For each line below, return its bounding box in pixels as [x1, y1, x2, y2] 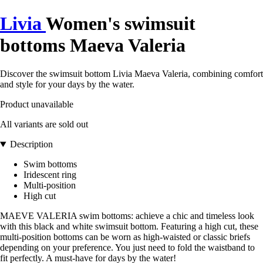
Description [9, 139, 53, 150]
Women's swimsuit [46, 12, 195, 34]
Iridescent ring [23, 170, 76, 180]
